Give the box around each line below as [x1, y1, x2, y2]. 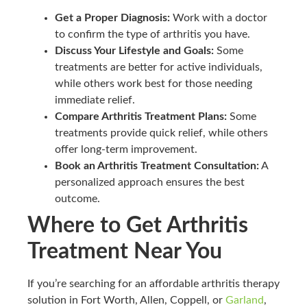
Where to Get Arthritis [27, 214, 248, 237]
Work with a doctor [170, 12, 267, 24]
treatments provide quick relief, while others [55, 127, 268, 139]
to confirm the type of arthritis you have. [55, 29, 250, 40]
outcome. [55, 193, 100, 205]
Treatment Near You [27, 241, 222, 263]
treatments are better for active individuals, [55, 62, 262, 73]
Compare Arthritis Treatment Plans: [55, 111, 227, 123]
